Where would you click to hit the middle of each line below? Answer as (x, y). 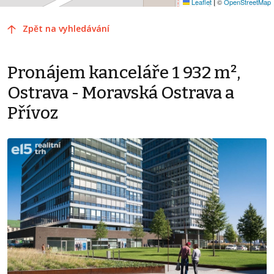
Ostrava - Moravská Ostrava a (121, 92)
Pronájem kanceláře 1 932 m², (124, 72)
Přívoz (33, 113)
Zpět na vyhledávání (66, 28)
